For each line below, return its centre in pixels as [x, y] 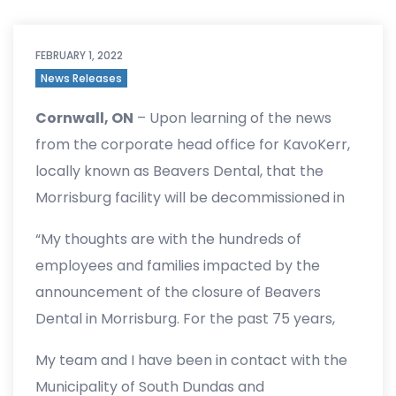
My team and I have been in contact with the [191, 360]
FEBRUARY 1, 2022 [79, 56]
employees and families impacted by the [178, 265]
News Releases [81, 78]
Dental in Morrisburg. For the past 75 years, [185, 318]
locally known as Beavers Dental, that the [179, 171]
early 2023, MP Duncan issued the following [183, 224]
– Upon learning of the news [232, 118]
